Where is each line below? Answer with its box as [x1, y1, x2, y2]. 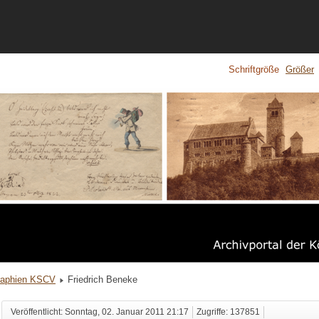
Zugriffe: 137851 [196, 308, 260, 317]
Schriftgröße [229, 64, 279, 75]
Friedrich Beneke [68, 274, 137, 286]
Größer [286, 64, 314, 75]
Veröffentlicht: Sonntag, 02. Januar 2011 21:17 [10, 308, 189, 317]
